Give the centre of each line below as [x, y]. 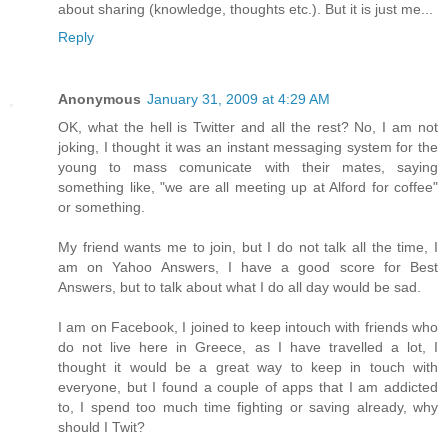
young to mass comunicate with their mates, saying [248, 167]
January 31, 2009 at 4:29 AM [238, 99]
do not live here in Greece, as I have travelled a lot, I [248, 347]
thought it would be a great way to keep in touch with [248, 367]
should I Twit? [101, 427]
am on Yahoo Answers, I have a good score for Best [248, 267]
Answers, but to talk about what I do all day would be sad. [239, 287]
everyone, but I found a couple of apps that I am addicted [248, 387]
